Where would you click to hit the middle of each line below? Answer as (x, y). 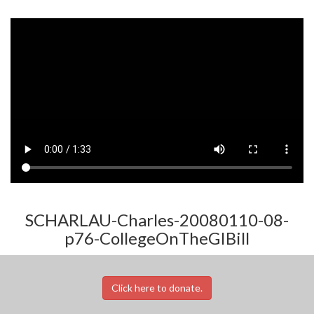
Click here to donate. (157, 287)
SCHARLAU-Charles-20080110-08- (157, 219)
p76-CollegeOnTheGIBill (157, 238)
